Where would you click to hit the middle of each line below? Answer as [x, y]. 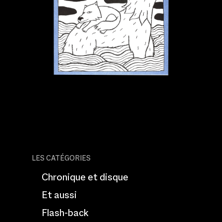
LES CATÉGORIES [61, 158]
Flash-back [65, 212]
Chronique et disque [85, 177]
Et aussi [59, 194]
